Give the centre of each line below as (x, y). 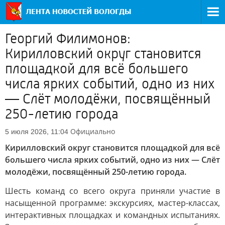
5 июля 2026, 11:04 (37, 132)
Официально (93, 131)
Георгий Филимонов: (68, 39)
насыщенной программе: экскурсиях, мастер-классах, (113, 203)
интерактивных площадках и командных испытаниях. (113, 215)
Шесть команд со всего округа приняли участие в (113, 191)
